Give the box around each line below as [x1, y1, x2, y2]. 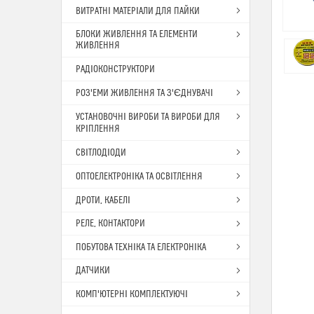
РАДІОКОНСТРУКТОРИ [76, 64, 155, 75]
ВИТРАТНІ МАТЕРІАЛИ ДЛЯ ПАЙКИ [76, 6, 200, 17]
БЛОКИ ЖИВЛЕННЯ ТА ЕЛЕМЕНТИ [76, 29, 198, 40]
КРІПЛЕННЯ [76, 123, 120, 135]
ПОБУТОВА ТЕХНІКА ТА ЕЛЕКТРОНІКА [76, 242, 206, 253]
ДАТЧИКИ [76, 265, 110, 276]
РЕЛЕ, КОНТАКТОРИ [76, 218, 145, 229]
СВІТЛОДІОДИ [76, 147, 126, 158]
